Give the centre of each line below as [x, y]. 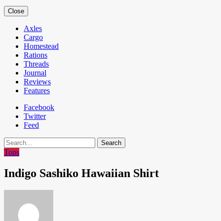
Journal [35, 73]
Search [14, 141]
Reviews [37, 82]
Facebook [39, 107]
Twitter [35, 116]
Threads [36, 64]
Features [37, 91]
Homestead [41, 46]
